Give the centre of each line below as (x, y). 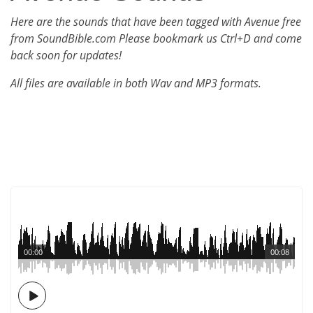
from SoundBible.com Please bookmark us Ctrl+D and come (156, 38)
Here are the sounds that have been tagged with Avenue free (156, 22)
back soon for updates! (66, 55)
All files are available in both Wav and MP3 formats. (136, 83)
